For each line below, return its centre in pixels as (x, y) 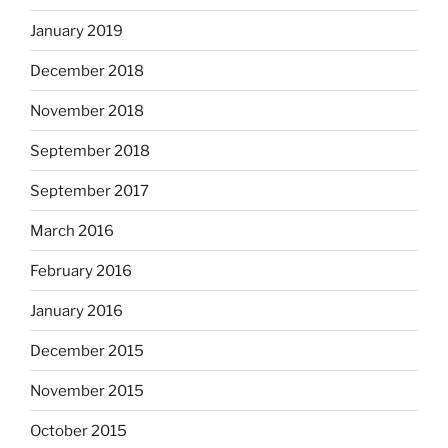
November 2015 (87, 390)
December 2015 (87, 350)
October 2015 (78, 430)
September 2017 (89, 190)
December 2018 (87, 70)
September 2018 (90, 150)
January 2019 (76, 30)
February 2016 (81, 270)
